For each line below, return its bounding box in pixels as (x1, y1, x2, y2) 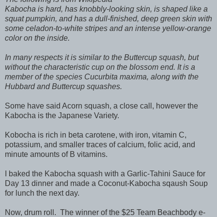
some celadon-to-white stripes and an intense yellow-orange (5, 24, 211, 33)
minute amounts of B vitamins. (5, 150, 108, 159)
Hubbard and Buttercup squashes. (5, 82, 122, 91)
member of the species (5, 73, 84, 81)
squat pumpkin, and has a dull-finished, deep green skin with (5, 15, 212, 23)
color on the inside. (5, 34, 70, 43)
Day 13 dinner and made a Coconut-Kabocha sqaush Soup (5, 179, 208, 188)
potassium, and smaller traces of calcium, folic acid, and (5, 140, 195, 149)
